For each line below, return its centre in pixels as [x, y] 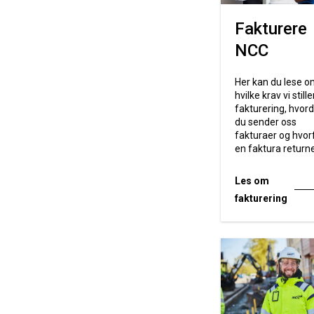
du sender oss [265, 122]
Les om [252, 180]
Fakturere [271, 28]
